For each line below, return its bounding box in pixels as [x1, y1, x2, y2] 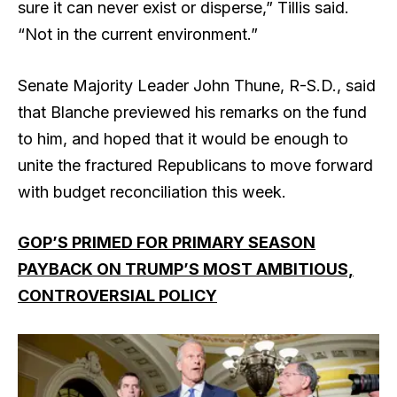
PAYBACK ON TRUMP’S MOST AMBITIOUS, [18, 260, 354, 279]
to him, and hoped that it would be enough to [18, 128, 348, 148]
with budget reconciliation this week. [18, 182, 291, 201]
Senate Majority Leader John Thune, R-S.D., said [18, 75, 376, 95]
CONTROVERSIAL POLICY [18, 286, 217, 306]
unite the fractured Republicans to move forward [18, 155, 373, 175]
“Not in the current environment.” [18, 24, 262, 43]
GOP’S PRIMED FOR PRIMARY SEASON [18, 233, 315, 253]
